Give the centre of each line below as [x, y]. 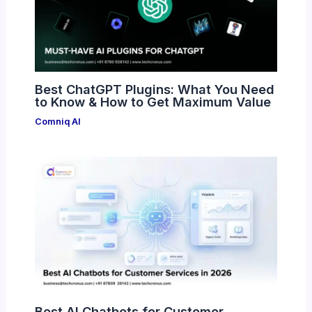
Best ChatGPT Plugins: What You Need [154, 89]
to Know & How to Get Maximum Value [153, 101]
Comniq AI [57, 121]
